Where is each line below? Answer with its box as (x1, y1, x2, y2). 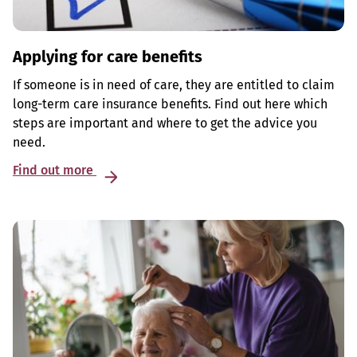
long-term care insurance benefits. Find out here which (13, 96, 328, 112)
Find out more (13, 163, 96, 178)
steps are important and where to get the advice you (13, 116, 317, 131)
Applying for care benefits (13, 47, 202, 67)
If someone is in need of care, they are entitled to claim (13, 77, 335, 93)
